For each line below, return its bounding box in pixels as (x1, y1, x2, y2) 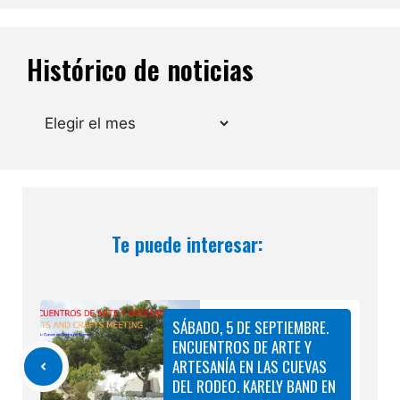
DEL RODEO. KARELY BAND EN (172, 374, 336, 397)
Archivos (26, 104, 87, 122)
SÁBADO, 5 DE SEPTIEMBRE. (172, 315, 329, 338)
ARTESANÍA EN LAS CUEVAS (172, 354, 327, 378)
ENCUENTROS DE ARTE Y (172, 335, 312, 358)
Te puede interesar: (112, 229, 262, 258)
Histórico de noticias (27, 48, 254, 89)
